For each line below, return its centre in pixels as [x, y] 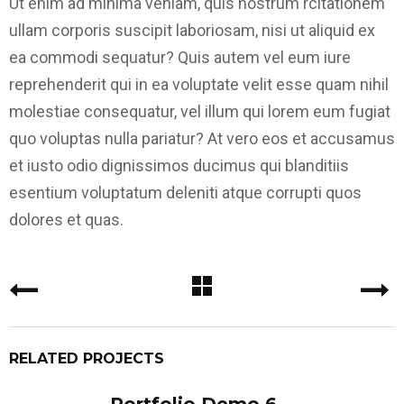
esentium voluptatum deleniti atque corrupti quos [185, 193]
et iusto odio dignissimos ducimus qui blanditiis [179, 165]
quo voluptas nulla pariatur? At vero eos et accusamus [202, 138]
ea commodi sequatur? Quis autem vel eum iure [180, 57]
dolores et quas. [66, 220]
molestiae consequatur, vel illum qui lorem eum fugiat [200, 111]
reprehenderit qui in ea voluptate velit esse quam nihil [199, 84]
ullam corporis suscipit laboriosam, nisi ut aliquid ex [192, 30]
